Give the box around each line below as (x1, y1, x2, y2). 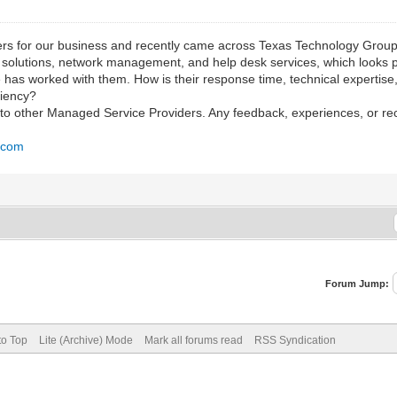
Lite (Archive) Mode (38, 333, 133, 346)
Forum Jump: (325, 277, 390, 289)
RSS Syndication (253, 333, 336, 346)
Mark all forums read (144, 333, 243, 346)
